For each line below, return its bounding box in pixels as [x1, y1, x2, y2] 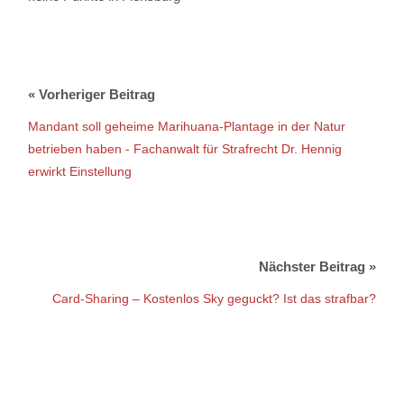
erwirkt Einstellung [28, 163, 133, 179]
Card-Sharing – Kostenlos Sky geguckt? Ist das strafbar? [51, 290, 376, 306]
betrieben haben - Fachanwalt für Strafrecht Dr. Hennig [28, 141, 343, 156]
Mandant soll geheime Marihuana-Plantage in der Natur [28, 118, 346, 133]
